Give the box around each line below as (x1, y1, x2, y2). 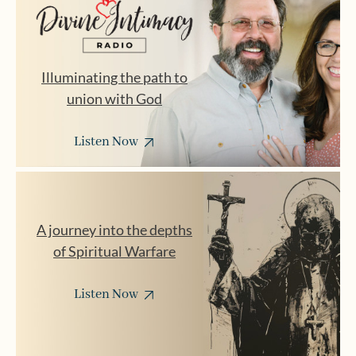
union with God (67, 90, 162, 108)
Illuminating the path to (41, 68, 188, 87)
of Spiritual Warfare (53, 242, 176, 260)
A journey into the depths (37, 221, 192, 238)
